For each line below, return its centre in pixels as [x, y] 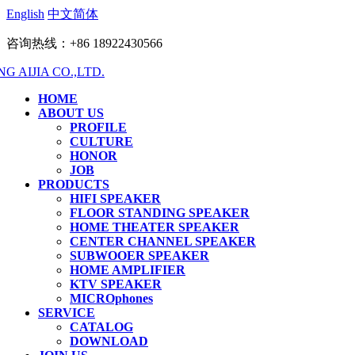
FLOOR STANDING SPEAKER [160, 213]
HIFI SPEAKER [115, 198]
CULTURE [101, 141]
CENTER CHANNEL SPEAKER [163, 241]
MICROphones [111, 298]
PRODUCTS [74, 184]
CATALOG [101, 327]
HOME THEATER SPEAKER [155, 227]
